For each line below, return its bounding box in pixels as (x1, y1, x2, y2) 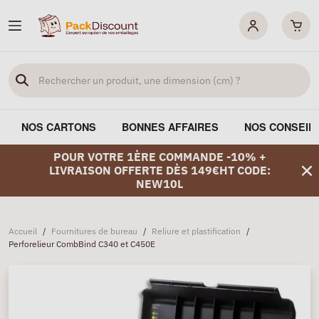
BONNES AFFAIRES (122, 120, 219, 134)
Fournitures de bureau (51, 226, 137, 236)
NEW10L (136, 177, 183, 191)
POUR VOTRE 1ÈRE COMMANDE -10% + (53, 150, 266, 164)
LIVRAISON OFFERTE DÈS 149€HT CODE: (48, 163, 271, 177)
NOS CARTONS (21, 120, 96, 134)
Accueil (9, 226, 37, 236)
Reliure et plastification (152, 226, 241, 236)
